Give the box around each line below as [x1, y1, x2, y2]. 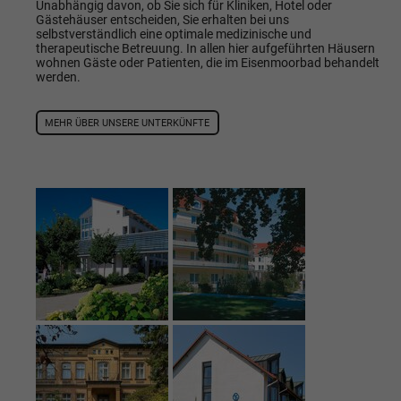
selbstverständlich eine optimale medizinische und [35, 27, 311, 42]
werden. [35, 70, 81, 85]
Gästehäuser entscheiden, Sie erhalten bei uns [35, 13, 289, 28]
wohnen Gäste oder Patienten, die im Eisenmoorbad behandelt [35, 55, 380, 71]
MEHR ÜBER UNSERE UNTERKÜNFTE [45, 116, 210, 129]
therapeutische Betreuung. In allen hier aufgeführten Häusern [35, 41, 375, 56]
